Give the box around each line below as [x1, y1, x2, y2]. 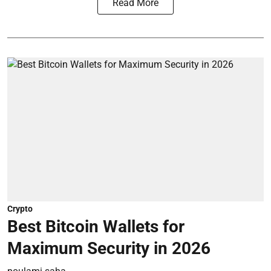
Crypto [7, 204, 33, 214]
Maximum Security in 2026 [7, 238, 211, 258]
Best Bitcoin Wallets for [7, 217, 184, 237]
